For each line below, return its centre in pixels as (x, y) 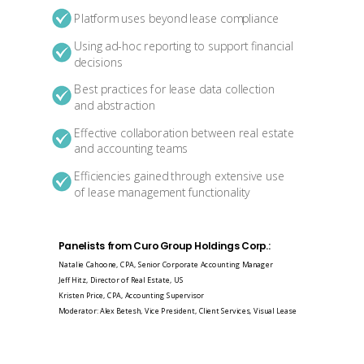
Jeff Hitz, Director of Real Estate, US (121, 280)
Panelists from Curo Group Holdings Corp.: (165, 245)
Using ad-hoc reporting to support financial (184, 46)
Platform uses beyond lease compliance (176, 19)
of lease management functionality (162, 192)
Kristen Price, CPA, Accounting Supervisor (131, 295)
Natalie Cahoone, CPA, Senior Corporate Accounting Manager (166, 264)
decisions (98, 62)
